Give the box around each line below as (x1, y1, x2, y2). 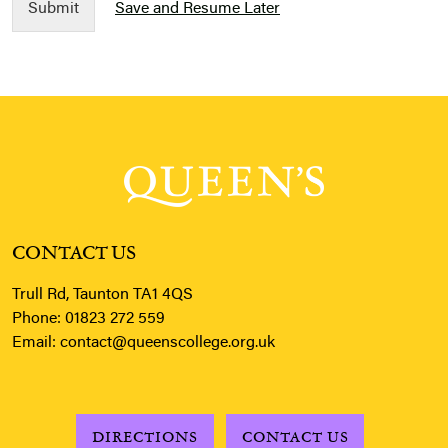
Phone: (12, 310, 65, 327)
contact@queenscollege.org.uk (60, 334, 275, 351)
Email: (12, 334, 60, 351)
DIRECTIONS (92, 426, 198, 446)
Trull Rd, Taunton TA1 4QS (12, 286, 193, 303)
